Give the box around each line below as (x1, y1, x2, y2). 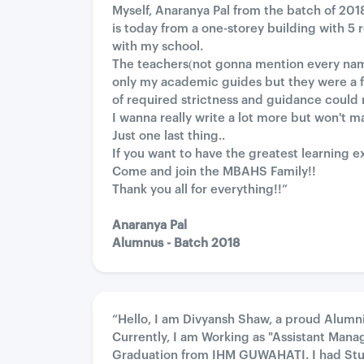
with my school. (112, 41, 203, 53)
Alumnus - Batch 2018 (112, 237, 240, 249)
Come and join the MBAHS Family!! (112, 166, 316, 178)
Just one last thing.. (112, 130, 225, 142)
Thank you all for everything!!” (112, 184, 288, 196)
